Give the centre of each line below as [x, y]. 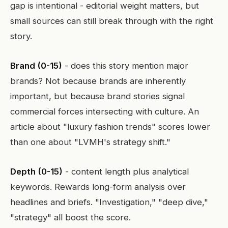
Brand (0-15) [36, 66]
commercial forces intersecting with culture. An [105, 111]
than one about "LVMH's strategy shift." [90, 142]
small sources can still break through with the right [112, 21]
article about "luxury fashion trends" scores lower [110, 127]
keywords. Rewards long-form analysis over [98, 187]
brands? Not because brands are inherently [98, 81]
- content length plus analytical [126, 172]
